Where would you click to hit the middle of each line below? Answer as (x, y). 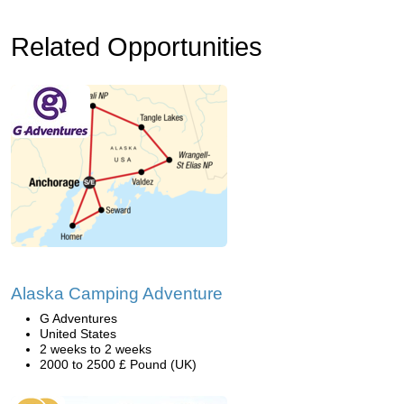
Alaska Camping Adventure (117, 294)
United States (78, 334)
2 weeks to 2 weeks (96, 349)
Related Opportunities (137, 47)
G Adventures (78, 318)
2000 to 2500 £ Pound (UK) (118, 364)
